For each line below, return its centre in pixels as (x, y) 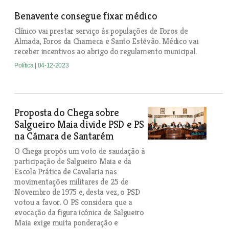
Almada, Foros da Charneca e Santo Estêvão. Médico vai (107, 41)
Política (25, 65)
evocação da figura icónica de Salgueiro (79, 212)
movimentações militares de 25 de (71, 182)
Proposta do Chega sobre (67, 113)
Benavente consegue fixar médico (86, 16)
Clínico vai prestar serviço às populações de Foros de (101, 31)
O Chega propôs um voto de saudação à (80, 151)
